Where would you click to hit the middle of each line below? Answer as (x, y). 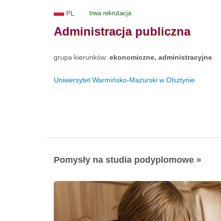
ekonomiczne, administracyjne (161, 57)
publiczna (163, 31)
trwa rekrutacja (110, 13)
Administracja (93, 31)
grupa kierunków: (82, 57)
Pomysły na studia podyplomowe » (128, 160)
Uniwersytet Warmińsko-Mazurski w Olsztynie (124, 80)
